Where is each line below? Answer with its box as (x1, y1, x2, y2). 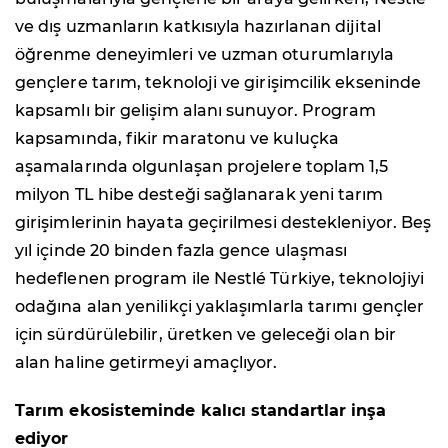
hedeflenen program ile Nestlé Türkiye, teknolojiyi (15, 268, 424, 288)
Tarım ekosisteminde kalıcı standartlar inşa (15, 400, 387, 420)
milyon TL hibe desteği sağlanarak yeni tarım (15, 184, 384, 204)
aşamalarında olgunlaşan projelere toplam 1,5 (15, 156, 389, 176)
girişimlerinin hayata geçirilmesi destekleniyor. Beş (15, 212, 432, 232)
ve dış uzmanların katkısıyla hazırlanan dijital (15, 16, 381, 36)
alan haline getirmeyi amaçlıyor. (15, 352, 278, 372)
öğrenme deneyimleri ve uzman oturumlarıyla (15, 44, 395, 64)
